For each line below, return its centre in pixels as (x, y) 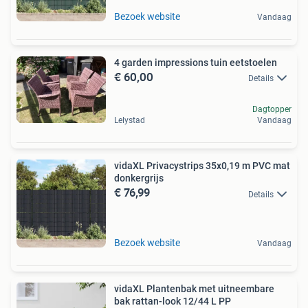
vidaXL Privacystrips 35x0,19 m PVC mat (202, 166)
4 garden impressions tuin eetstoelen (196, 62)
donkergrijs (139, 178)
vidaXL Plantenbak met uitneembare (194, 289)
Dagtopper (272, 110)
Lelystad (130, 121)
